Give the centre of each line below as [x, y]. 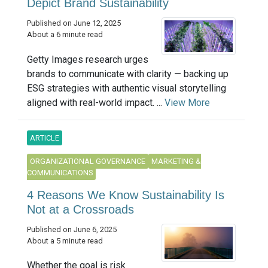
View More [187, 102]
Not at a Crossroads [80, 209]
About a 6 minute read [65, 34]
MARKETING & [176, 161]
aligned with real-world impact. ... [96, 102]
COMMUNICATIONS [60, 172]
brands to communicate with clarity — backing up [128, 74]
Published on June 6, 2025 [72, 229]
